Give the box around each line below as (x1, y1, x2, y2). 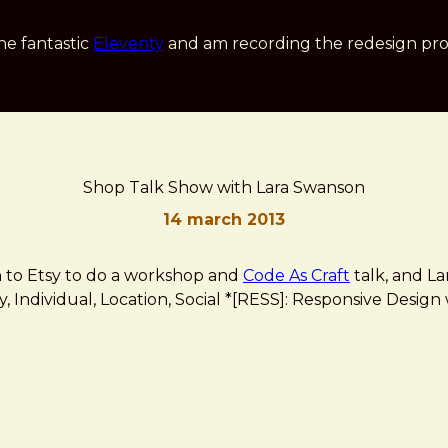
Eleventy (93, 34, 164, 53)
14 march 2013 (163, 210, 285, 229)
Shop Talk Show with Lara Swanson (83, 178, 365, 197)
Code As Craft (243, 266, 350, 285)
